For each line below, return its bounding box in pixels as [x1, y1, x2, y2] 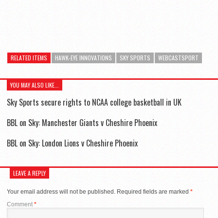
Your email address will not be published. [7, 188, 115, 196]
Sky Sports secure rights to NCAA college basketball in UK [7, 96, 182, 108]
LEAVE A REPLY [13, 169, 46, 178]
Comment [7, 201, 34, 208]
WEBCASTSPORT [158, 53, 199, 62]
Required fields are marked [117, 188, 190, 196]
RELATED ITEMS [11, 53, 47, 62]
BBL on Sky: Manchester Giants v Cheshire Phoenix [7, 116, 157, 128]
